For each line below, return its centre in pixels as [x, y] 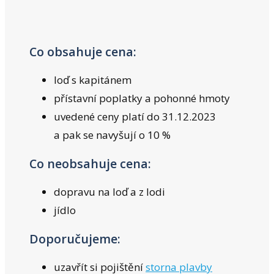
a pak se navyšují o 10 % [112, 135]
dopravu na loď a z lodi [109, 192]
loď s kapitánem [93, 80]
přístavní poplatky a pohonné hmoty [142, 98]
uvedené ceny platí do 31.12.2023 [135, 117]
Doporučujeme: [75, 239]
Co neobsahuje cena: [90, 164]
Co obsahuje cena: [83, 52]
